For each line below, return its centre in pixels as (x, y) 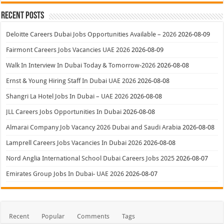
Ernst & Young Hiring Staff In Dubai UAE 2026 (71, 81)
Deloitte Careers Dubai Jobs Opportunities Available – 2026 (91, 34)
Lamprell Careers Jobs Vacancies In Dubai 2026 (74, 143)
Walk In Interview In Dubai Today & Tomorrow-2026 (81, 65)
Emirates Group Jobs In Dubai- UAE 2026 (65, 174)
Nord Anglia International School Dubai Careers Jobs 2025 (90, 158)
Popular (53, 216)
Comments (93, 216)
